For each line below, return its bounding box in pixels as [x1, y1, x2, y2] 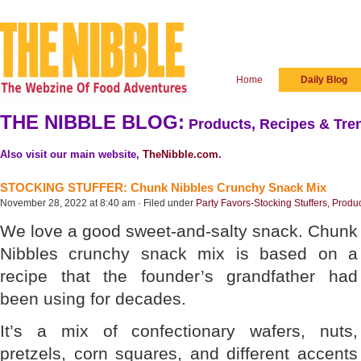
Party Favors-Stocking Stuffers [196, 197, 327, 209]
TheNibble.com [143, 148, 218, 160]
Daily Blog [301, 74, 347, 85]
